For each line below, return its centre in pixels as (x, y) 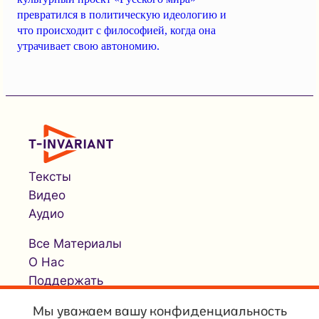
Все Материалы (75, 244)
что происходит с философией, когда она (116, 31)
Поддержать (66, 281)
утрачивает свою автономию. (88, 46)
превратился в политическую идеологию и (122, 15)
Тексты (50, 177)
